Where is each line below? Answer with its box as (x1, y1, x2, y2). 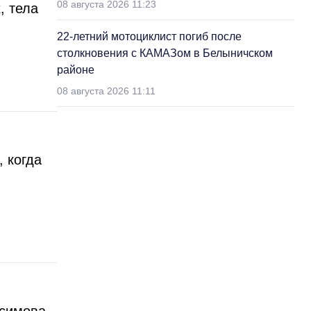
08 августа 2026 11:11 (57, 85, 155, 96)
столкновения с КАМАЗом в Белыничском (57, 47, 273, 59)
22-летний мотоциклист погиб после (57, 31, 242, 42)
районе (57, 64, 94, 76)
